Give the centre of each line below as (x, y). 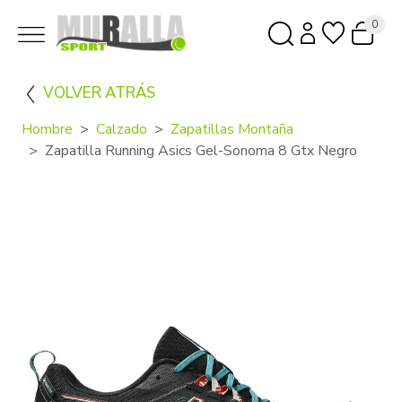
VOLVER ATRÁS (99, 92)
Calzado (122, 129)
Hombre (47, 129)
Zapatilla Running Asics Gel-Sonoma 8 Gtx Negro (201, 150)
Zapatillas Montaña (232, 129)
